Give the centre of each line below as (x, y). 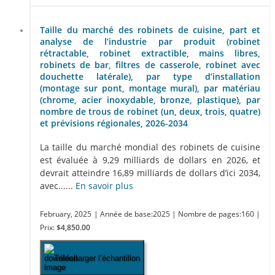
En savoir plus (104, 186)
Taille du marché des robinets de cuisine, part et (150, 30)
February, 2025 (66, 214)
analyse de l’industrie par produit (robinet (150, 42)
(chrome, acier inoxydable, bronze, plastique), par (150, 100)
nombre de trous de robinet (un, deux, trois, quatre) (150, 112)
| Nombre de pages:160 (214, 214)
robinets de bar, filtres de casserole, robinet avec (150, 65)
